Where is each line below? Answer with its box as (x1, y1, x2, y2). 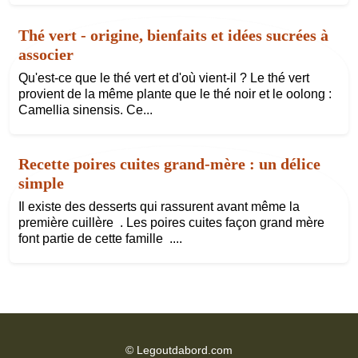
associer (18, 45, 74, 63)
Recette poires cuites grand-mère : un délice (18, 155, 320, 173)
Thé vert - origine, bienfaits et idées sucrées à (18, 26, 328, 44)
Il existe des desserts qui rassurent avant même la (18, 200, 300, 214)
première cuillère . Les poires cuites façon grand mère (18, 216, 324, 230)
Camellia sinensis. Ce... (18, 102, 153, 117)
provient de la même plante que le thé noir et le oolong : (18, 86, 332, 101)
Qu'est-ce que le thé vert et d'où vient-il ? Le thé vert (18, 70, 309, 85)
